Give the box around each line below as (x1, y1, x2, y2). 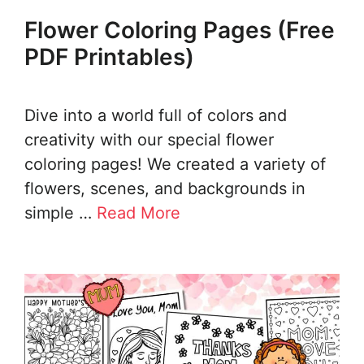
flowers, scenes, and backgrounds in (24, 179, 305, 199)
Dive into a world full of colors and (24, 106, 287, 126)
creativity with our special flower (24, 130, 274, 150)
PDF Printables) (24, 43, 194, 71)
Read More (97, 203, 180, 223)
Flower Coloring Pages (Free (24, 16, 335, 45)
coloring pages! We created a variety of (24, 154, 326, 175)
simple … (24, 203, 97, 223)
